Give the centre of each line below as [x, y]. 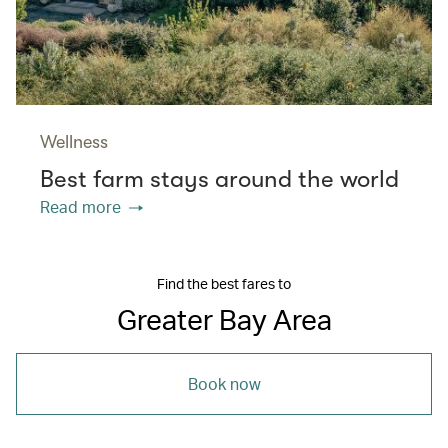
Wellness [74, 141]
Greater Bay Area [224, 318]
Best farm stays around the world [219, 178]
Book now [224, 383]
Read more [80, 206]
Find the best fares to [224, 283]
